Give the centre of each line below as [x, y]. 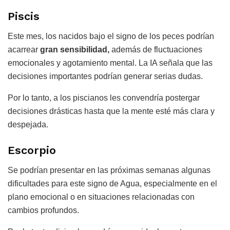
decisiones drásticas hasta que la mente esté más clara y [111, 111]
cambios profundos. [43, 210]
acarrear [24, 50]
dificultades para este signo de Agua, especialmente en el [112, 183]
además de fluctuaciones [156, 50]
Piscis [24, 16]
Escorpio [32, 150]
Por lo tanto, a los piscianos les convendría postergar [104, 98]
